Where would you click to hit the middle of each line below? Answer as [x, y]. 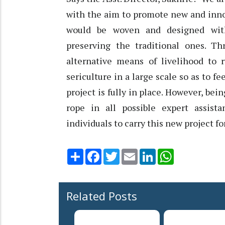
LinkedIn [170, 153]
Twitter [133, 153]
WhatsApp [192, 153]
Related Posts [102, 196]
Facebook [118, 153]
